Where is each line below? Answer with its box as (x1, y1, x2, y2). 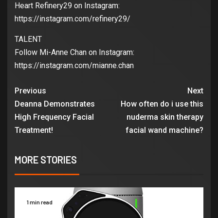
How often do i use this (121, 99, 203, 109)
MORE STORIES (15, 154, 77, 166)
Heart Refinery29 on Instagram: (15, 1, 120, 11)
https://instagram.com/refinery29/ (15, 14, 130, 24)
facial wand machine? (126, 126, 203, 135)
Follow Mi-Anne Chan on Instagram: (15, 48, 134, 57)
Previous (15, 86, 46, 96)
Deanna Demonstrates (15, 99, 95, 109)
